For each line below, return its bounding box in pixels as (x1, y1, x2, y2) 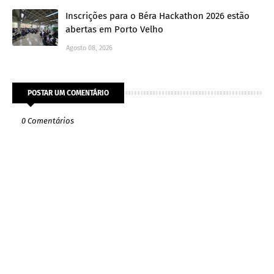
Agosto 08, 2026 (66, 43, 113, 52)
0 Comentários (21, 116, 74, 125)
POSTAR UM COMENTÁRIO (28, 88, 109, 97)
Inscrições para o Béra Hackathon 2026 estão (65, 10, 250, 21)
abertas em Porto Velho (65, 23, 163, 35)
